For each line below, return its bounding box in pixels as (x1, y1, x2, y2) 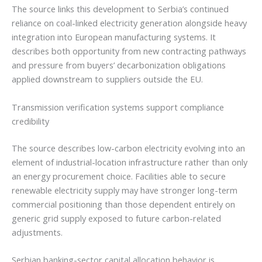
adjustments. (12, 226, 63, 238)
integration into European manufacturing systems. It (12, 31, 216, 43)
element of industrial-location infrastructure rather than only (12, 156, 247, 168)
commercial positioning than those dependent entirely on (12, 198, 235, 210)
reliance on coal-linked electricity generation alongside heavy (12, 17, 247, 29)
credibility (12, 115, 49, 127)
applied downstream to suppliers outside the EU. (12, 73, 203, 85)
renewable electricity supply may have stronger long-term (12, 184, 237, 196)
